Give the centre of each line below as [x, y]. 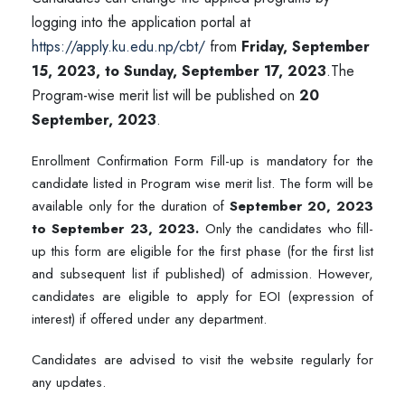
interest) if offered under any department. [149, 320]
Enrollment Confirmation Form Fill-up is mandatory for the [202, 161]
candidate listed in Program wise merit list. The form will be [202, 184]
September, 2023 [94, 120]
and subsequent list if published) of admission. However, [202, 274]
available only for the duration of [131, 207]
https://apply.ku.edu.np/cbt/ [118, 47]
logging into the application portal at [141, 23]
